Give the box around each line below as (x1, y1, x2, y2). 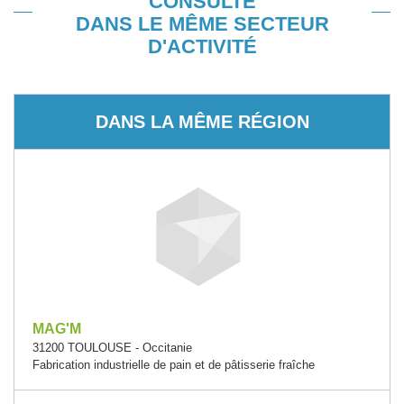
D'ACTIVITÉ (147, 35, 257, 58)
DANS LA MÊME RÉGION (95, 111, 309, 132)
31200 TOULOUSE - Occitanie (32, 341, 192, 354)
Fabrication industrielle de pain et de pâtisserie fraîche (32, 358, 315, 372)
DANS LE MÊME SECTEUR (75, 13, 329, 35)
